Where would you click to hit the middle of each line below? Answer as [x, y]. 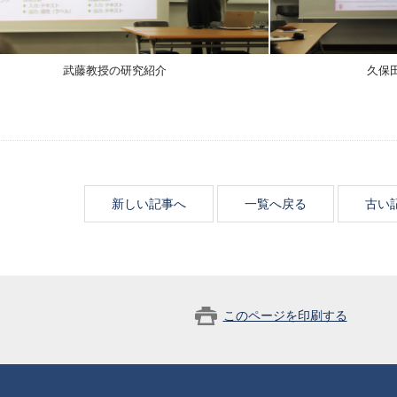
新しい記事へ [149, 204]
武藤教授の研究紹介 [114, 71]
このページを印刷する [285, 315]
